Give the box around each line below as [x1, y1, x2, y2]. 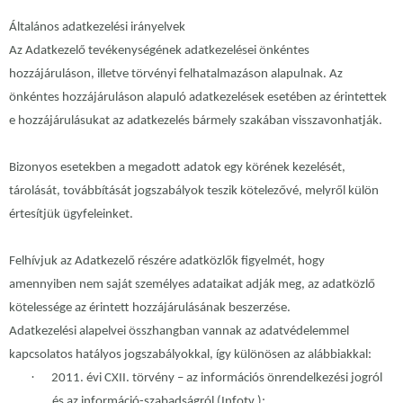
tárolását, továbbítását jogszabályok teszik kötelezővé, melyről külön [9, 184, 379, 199]
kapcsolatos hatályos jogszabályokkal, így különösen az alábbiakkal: [9, 348, 372, 363]
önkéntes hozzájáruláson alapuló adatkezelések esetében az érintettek [9, 91, 387, 105]
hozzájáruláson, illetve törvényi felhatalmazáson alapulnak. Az [9, 67, 343, 82]
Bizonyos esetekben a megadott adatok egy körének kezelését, [9, 161, 345, 175]
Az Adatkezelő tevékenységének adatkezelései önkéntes [9, 44, 309, 58]
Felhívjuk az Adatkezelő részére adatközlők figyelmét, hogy [9, 255, 325, 269]
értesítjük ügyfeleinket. [9, 208, 133, 222]
